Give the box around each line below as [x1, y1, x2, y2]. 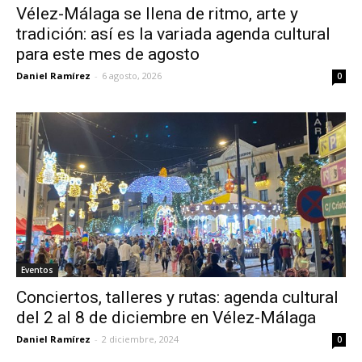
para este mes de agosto [16, 44, 200, 64]
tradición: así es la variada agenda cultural [16, 23, 330, 44]
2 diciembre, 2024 [102, 332, 179, 345]
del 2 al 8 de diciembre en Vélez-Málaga [16, 307, 316, 327]
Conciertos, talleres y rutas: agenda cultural [16, 287, 339, 307]
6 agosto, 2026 [102, 69, 162, 82]
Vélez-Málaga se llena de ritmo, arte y [16, 3, 298, 23]
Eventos [21, 263, 53, 276]
